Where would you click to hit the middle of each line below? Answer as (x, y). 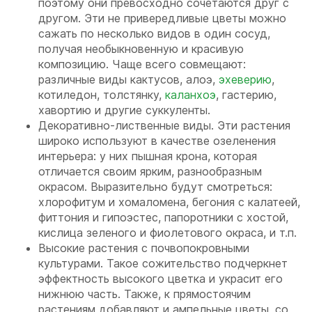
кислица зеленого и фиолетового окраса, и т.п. (167, 232)
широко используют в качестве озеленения (157, 140)
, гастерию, (246, 94)
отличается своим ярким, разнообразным (150, 171)
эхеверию (245, 79)
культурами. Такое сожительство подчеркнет (163, 263)
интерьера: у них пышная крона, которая (148, 156)
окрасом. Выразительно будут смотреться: (155, 186)
